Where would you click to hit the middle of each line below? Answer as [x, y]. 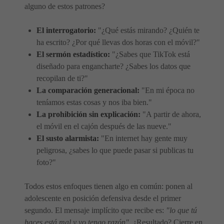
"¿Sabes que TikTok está [150, 54]
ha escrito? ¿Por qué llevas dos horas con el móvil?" [118, 42]
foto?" [46, 162]
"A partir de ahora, [171, 114]
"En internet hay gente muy [143, 138]
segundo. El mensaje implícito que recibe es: [95, 210]
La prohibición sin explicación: [88, 114]
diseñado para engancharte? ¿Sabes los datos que [113, 66]
